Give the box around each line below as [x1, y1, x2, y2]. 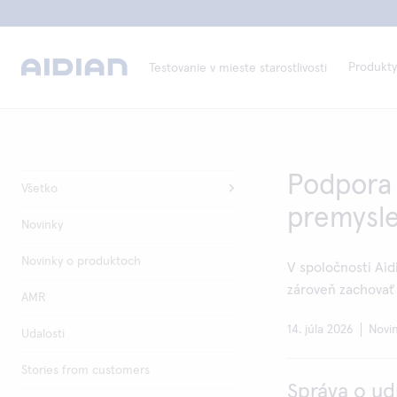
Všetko [21, 183, 58, 195]
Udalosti [21, 328, 65, 340]
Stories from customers [21, 364, 150, 377]
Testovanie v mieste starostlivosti [149, 62, 327, 74]
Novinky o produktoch [21, 255, 141, 268]
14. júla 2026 [287, 323, 354, 336]
